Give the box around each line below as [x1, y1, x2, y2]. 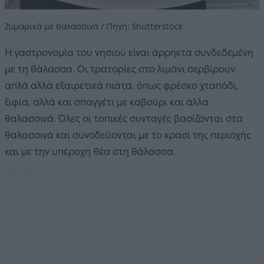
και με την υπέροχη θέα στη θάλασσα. [5, 146, 176, 157]
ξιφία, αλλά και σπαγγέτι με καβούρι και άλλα [5, 96, 209, 108]
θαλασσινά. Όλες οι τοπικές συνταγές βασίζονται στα [5, 113, 243, 124]
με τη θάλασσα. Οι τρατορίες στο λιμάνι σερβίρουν [5, 63, 235, 75]
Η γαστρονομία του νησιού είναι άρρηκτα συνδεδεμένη [5, 47, 253, 58]
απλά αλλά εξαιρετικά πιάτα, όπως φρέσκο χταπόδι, [5, 80, 239, 91]
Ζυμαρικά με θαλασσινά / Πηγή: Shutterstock [5, 21, 183, 32]
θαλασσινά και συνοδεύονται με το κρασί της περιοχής [5, 129, 251, 141]
